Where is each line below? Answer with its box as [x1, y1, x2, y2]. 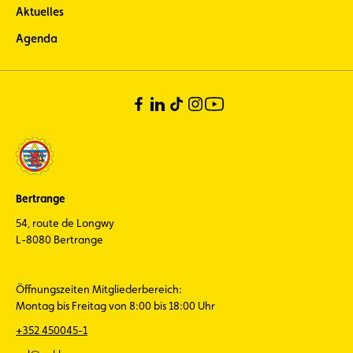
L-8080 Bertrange [16, 233, 103, 246]
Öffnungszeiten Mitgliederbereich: [16, 283, 182, 295]
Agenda [16, 32, 58, 46]
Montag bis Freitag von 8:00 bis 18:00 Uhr [16, 299, 215, 312]
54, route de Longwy [16, 217, 114, 229]
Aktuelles [16, 5, 64, 19]
